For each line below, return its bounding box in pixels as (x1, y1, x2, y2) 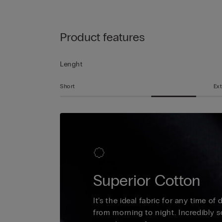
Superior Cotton (93, 171, 201, 191)
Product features (59, 30, 145, 45)
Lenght (59, 60, 83, 69)
